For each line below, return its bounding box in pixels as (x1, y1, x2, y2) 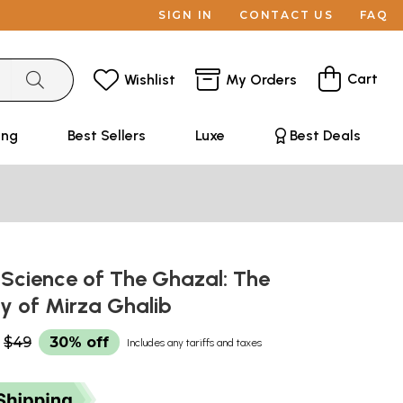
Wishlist (124, 70, 175, 88)
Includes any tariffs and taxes (127, 336, 262, 349)
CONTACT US (239, 8, 334, 22)
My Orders (226, 70, 297, 88)
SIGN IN (157, 8, 214, 22)
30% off (49, 334, 109, 351)
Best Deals (289, 127, 361, 144)
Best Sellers (67, 127, 146, 144)
